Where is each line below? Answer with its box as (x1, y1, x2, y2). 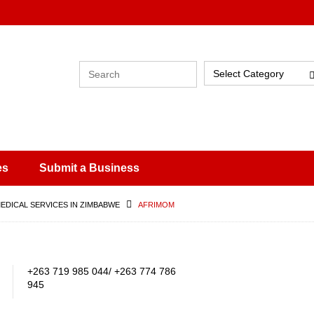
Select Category (212, 68, 284, 79)
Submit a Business (39, 162, 139, 174)
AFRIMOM (138, 200, 175, 209)
